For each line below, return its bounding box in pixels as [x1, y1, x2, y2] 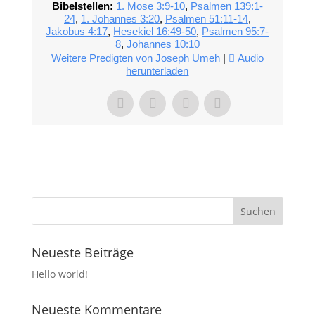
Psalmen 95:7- [202, 25, 269, 37]
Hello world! [31, 267, 88, 281]
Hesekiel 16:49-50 [113, 25, 197, 37]
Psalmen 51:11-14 [165, 13, 248, 25]
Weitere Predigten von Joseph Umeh [51, 52, 220, 64]
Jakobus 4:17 [46, 25, 108, 37]
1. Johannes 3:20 [80, 13, 160, 25]
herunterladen [126, 65, 189, 77]
